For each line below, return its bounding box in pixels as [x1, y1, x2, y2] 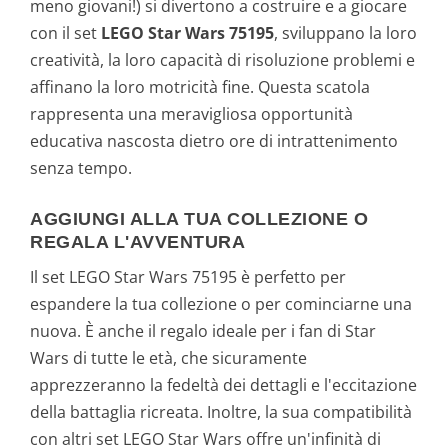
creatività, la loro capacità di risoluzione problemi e [30, 49, 415, 72]
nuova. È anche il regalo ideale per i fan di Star [30, 319, 376, 342]
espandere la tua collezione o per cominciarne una [30, 292, 412, 315]
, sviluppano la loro [274, 22, 417, 45]
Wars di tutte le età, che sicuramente [30, 346, 307, 369]
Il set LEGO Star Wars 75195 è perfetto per [30, 265, 346, 288]
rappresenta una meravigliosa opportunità [30, 103, 353, 126]
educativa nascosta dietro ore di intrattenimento [30, 130, 398, 153]
